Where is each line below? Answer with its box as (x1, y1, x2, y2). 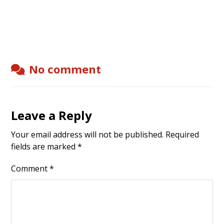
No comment (29, 61, 101, 76)
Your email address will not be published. (11, 128, 164, 140)
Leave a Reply (11, 106, 92, 123)
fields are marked (11, 140, 78, 152)
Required (165, 128, 199, 140)
